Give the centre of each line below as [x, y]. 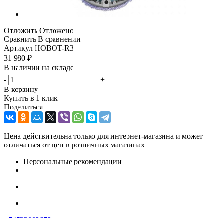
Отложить [21, 30]
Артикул [18, 48]
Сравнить [20, 39]
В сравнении [59, 39]
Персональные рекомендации [73, 161]
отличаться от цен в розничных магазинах [74, 145]
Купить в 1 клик [31, 98]
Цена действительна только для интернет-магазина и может [103, 136]
